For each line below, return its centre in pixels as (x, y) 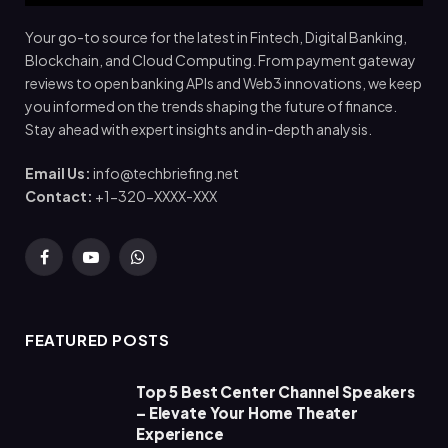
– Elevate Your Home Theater (247, 412)
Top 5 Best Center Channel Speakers (275, 391)
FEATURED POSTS (97, 339)
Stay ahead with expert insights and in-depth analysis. (198, 128)
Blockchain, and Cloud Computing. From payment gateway (220, 59)
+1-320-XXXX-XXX (155, 195)
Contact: (59, 195)
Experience (180, 433)
